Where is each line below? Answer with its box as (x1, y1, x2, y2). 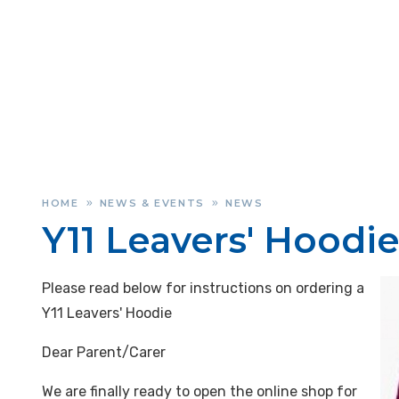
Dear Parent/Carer (42, 344, 166, 361)
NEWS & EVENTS (99, 197, 206, 209)
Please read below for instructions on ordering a (42, 280, 364, 297)
